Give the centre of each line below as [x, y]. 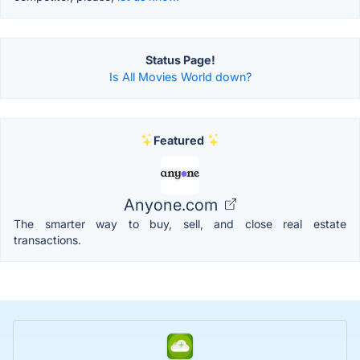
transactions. [47, 239]
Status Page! [180, 59]
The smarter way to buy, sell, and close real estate [180, 223]
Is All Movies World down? [180, 76]
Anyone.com [173, 205]
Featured [178, 140]
